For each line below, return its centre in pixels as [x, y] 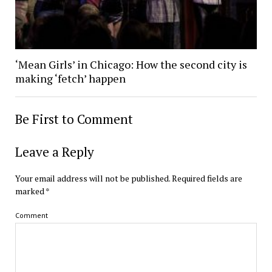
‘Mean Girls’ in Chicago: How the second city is [131, 64]
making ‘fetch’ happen [70, 78]
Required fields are [207, 178]
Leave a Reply [54, 151]
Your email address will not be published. [92, 178]
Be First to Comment [74, 119]
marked [30, 191]
